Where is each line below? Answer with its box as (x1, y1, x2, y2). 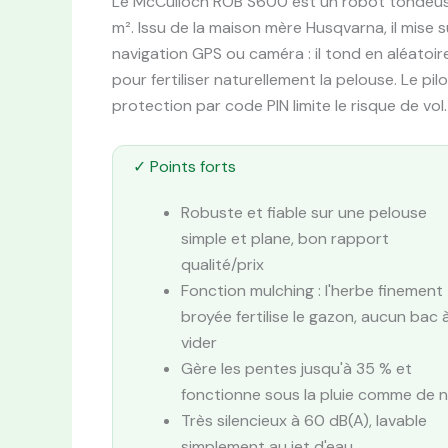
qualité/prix (181, 254, 264, 276)
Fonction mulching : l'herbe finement (181, 280, 443, 302)
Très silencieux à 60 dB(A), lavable (181, 410, 427, 432)
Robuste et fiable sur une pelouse (181, 202, 427, 224)
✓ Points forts (133, 156, 236, 178)
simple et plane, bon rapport (181, 228, 389, 250)
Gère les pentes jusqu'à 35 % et (181, 358, 412, 380)
